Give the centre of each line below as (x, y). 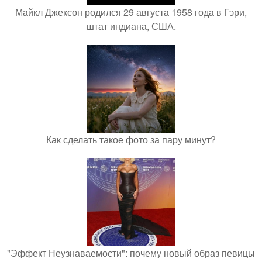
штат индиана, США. (131, 26)
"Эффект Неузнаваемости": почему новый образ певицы (131, 253)
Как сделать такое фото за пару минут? (131, 139)
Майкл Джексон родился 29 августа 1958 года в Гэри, (131, 12)
